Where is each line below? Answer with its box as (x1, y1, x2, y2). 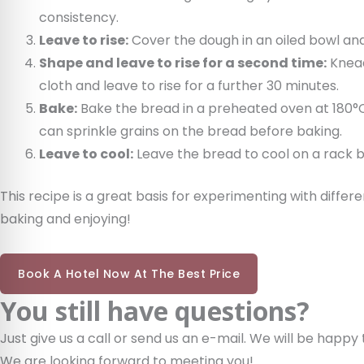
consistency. (39, 8, 119, 27)
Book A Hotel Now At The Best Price (18, 266, 240, 282)
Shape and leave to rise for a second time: (39, 54, 327, 72)
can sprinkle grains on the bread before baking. (39, 122, 342, 141)
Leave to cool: (39, 145, 133, 163)
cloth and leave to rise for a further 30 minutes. (39, 76, 339, 95)
